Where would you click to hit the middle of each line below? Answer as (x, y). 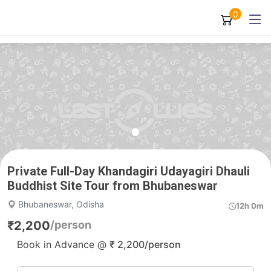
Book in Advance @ (63, 244)
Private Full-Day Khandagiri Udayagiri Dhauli (129, 171)
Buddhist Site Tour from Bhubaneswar (113, 186)
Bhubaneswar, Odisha (60, 204)
